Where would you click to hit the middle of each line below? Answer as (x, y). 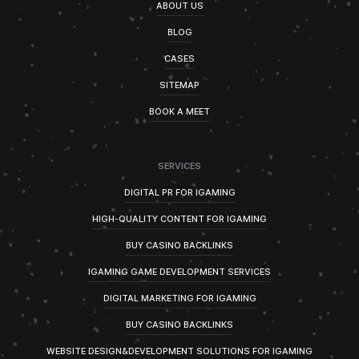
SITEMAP (179, 85)
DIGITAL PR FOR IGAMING (179, 192)
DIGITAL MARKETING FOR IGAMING (179, 298)
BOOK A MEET (179, 111)
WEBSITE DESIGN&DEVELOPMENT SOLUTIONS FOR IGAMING (179, 351)
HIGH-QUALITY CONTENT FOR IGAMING (179, 219)
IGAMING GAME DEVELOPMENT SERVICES (179, 272)
